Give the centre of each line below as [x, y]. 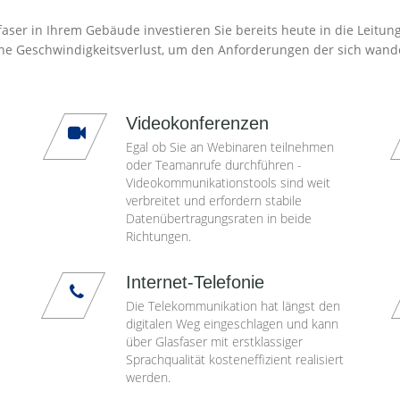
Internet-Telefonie [196, 282]
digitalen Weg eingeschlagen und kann [233, 324]
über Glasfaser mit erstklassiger [215, 342]
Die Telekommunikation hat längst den [233, 306]
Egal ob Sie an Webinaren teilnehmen [230, 147]
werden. [149, 377]
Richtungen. [159, 236]
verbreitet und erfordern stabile [214, 200]
